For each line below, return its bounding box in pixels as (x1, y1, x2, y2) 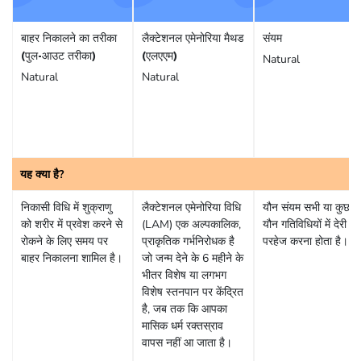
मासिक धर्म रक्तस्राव (142, 317, 223, 334)
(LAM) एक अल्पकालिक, (142, 216, 241, 232)
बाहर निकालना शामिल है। (21, 250, 122, 266)
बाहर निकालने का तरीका (21, 32, 117, 44)
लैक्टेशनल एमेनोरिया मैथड (142, 32, 244, 44)
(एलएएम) (142, 50, 177, 62)
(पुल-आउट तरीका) (21, 50, 96, 62)
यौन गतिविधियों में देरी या (263, 216, 359, 232)
